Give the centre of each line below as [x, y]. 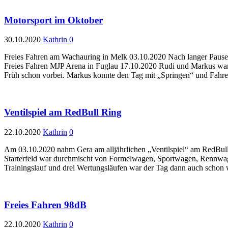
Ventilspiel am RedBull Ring [63, 112]
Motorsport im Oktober [53, 20]
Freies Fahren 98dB [45, 205]
